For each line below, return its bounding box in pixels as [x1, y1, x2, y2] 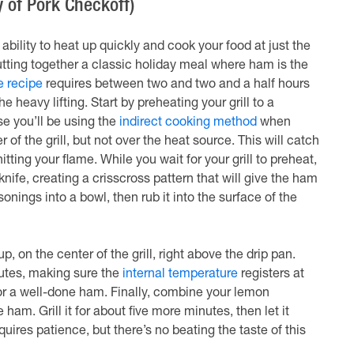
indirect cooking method [119, 117, 257, 130]
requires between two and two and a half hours [42, 79, 310, 92]
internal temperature [122, 269, 238, 281]
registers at [237, 269, 304, 281]
